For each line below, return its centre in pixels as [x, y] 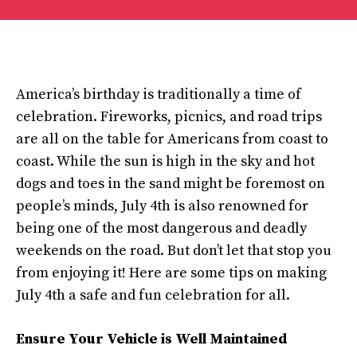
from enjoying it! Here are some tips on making [171, 273]
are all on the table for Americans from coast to [172, 139]
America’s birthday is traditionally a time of [159, 94]
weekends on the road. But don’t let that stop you [174, 251]
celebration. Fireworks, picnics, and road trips [169, 117]
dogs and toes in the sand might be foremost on [171, 184]
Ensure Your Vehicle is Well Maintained [152, 339]
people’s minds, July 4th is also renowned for [162, 206]
